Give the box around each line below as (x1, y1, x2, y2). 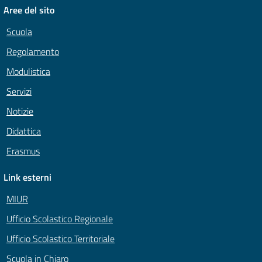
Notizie (6, 104, 33, 119)
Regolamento (6, 44, 59, 59)
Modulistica (6, 64, 50, 79)
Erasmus (6, 144, 40, 158)
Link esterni (4, 170, 51, 185)
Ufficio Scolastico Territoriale (6, 232, 115, 246)
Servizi (6, 84, 32, 99)
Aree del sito (4, 3, 54, 18)
